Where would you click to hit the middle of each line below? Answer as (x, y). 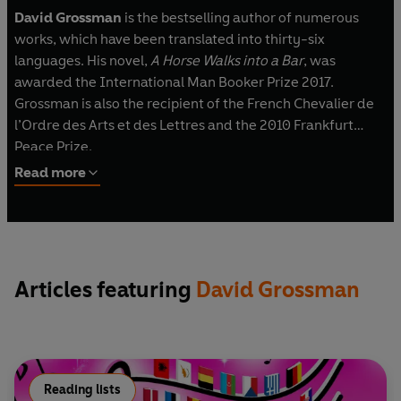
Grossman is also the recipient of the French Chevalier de (194, 103)
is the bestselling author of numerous (240, 17)
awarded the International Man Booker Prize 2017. (174, 81)
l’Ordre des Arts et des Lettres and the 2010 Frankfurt (184, 124)
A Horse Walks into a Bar (227, 60)
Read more (50, 172)
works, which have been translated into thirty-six (169, 38)
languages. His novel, (82, 60)
